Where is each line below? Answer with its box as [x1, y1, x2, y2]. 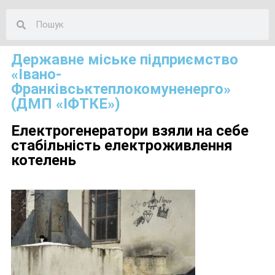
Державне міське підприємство [11, 51, 238, 69]
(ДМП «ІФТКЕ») [11, 95, 120, 113]
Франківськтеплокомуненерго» [11, 80, 231, 98]
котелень [11, 152, 76, 169]
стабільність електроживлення [11, 137, 233, 155]
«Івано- [11, 66, 61, 83]
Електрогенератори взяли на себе [11, 122, 249, 140]
